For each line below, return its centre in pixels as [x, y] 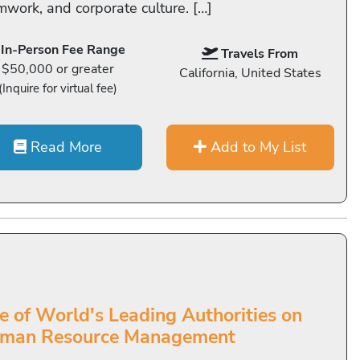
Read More [65, 147]
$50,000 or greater [58, 69]
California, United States [250, 73]
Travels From [260, 54]
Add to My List [257, 147]
